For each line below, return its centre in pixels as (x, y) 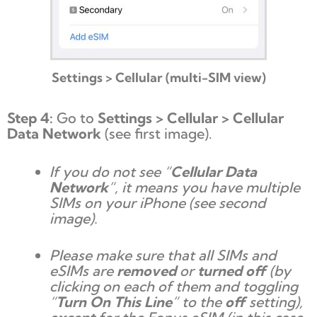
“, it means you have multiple (204, 187)
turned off (232, 270)
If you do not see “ (110, 171)
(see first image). (157, 133)
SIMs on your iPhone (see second (158, 202)
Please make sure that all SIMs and (163, 255)
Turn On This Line (114, 301)
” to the (198, 301)
